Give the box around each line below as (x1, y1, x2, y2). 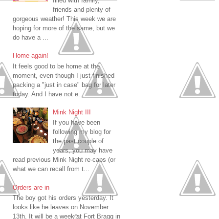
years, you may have (53, 147, 113, 154)
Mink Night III (53, 108, 91, 116)
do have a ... (13, 33, 48, 41)
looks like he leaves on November (13, 203, 109, 211)
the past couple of (53, 137, 104, 145)
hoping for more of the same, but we (13, 24, 115, 32)
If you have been (53, 119, 101, 127)
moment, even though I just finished (13, 71, 114, 79)
